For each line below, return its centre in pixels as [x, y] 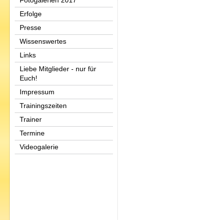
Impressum [37, 92]
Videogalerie [39, 147]
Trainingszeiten [43, 106]
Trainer [31, 119]
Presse [30, 27]
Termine [32, 133]
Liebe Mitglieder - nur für [58, 69]
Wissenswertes [43, 41]
